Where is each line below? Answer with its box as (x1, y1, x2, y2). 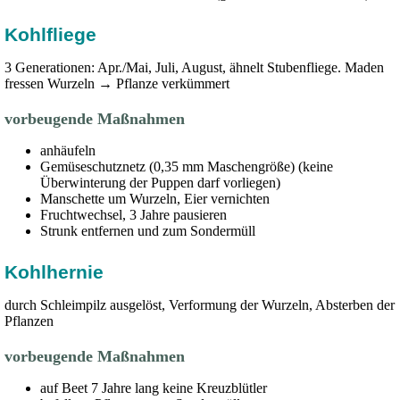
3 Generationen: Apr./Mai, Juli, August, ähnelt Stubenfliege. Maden (4, 60, 384, 75)
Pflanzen (4, 313, 57, 329)
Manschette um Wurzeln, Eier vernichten (40, 191, 273, 206)
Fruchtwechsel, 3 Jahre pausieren (40, 207, 230, 222)
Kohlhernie (4, 262, 109, 282)
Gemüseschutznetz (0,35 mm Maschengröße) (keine (40, 159, 333, 174)
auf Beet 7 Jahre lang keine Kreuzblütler (40, 380, 271, 396)
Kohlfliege (4, 24, 102, 45)
